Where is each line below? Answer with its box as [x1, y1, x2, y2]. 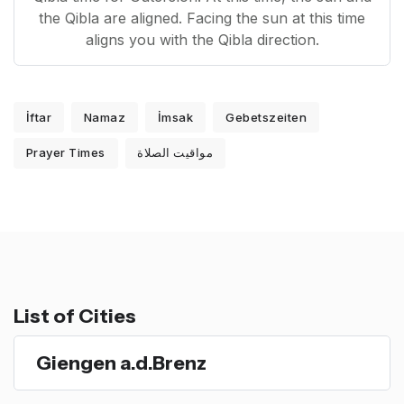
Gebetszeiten [225, 109, 308, 124]
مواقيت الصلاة [137, 145, 214, 161]
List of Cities [14, 303, 136, 327]
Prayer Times [25, 145, 106, 161]
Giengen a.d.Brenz [36, 350, 207, 374]
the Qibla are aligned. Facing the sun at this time [39, 9, 365, 28]
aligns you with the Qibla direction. [85, 31, 319, 50]
